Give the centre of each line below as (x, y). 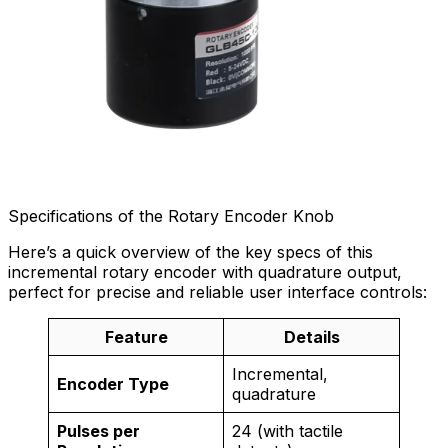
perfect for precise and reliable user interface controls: (217, 292)
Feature (136, 337)
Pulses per (98, 431)
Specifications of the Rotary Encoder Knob (171, 216)
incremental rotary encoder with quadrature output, (205, 272)
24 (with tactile (287, 431)
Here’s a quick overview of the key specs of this (190, 252)
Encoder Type (113, 384)
